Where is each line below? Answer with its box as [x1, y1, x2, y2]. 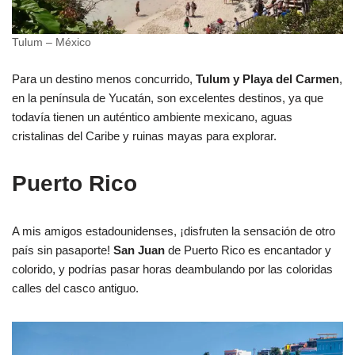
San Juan [113, 242, 165, 257]
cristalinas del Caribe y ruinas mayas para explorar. [12, 128, 277, 143]
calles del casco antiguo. [12, 281, 139, 295]
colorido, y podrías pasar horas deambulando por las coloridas [12, 261, 333, 276]
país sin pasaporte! [12, 242, 113, 257]
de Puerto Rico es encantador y [165, 242, 331, 257]
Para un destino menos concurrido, [12, 71, 196, 86]
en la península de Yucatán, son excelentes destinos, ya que [12, 90, 323, 105]
